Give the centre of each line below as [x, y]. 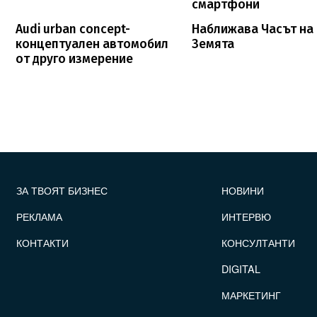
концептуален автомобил [92, 44]
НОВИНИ [243, 190]
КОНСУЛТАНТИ [259, 242]
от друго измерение [74, 59]
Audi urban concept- [73, 29]
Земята [213, 44]
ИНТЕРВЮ [247, 216]
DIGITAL [241, 268]
